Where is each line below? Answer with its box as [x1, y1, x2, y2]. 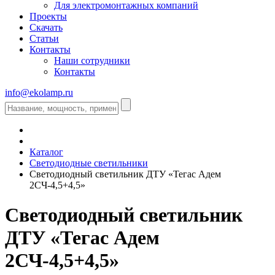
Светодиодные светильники [29, 157, 148, 168]
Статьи [29, 33, 59, 44]
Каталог [29, 146, 63, 157]
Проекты [29, 10, 67, 21]
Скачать [29, 21, 63, 33]
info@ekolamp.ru [5, 87, 73, 98]
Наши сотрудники [54, 55, 130, 66]
